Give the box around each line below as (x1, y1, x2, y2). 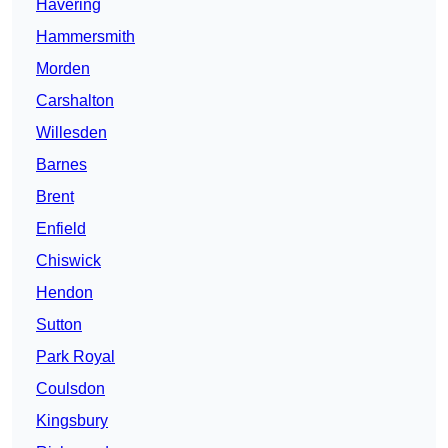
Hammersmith (36, 28, 135, 46)
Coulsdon (36, 380, 105, 398)
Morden (36, 60, 90, 78)
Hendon (36, 284, 93, 302)
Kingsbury (36, 412, 108, 430)
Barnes (36, 156, 87, 174)
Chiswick (36, 252, 101, 270)
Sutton (36, 316, 82, 334)
